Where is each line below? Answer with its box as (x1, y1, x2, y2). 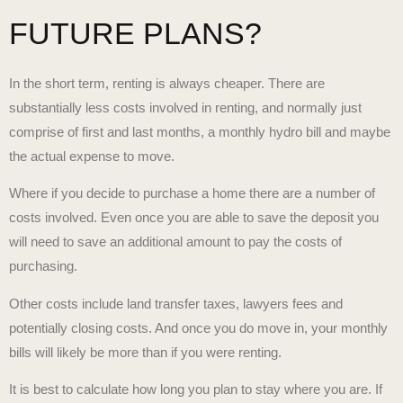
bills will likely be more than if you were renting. (9, 344, 282, 360)
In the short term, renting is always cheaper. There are (9, 75, 325, 91)
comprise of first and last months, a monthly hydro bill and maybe (9, 123, 390, 139)
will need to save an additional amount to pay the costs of (9, 234, 342, 250)
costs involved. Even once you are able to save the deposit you (9, 210, 379, 226)
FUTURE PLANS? (9, 15, 262, 50)
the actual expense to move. (9, 148, 175, 164)
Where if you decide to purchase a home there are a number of (9, 185, 375, 201)
